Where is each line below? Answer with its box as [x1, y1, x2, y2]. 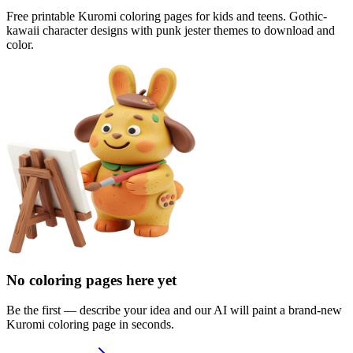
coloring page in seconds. [45, 318, 174, 332]
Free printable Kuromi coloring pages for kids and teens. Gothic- [6, 9, 327, 23]
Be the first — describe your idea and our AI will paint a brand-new [6, 303, 342, 318]
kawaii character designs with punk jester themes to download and [6, 23, 335, 37]
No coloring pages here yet [6, 271, 176, 288]
